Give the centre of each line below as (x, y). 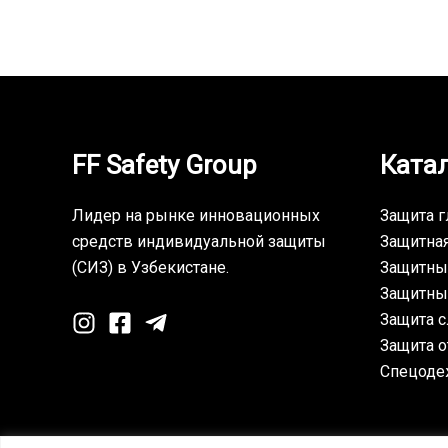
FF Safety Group (164, 164)
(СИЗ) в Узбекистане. (150, 267)
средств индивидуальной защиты (199, 241)
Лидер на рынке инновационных (196, 215)
